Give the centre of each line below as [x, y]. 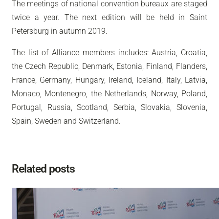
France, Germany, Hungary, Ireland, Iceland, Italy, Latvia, [109, 80]
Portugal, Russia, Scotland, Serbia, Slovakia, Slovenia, [109, 107]
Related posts [44, 169]
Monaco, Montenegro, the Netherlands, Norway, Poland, [109, 93]
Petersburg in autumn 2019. [60, 31]
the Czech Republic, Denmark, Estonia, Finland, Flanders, [109, 66]
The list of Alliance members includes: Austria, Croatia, [109, 52]
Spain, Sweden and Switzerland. [66, 121]
